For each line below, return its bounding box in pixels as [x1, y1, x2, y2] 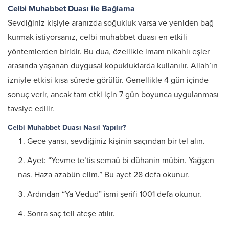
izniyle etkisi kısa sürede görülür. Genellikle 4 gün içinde [8, 75, 209, 85]
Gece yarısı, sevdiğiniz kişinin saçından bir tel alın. [27, 136, 205, 146]
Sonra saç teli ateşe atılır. [27, 209, 115, 219]
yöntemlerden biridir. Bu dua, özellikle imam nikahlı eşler [8, 47, 210, 57]
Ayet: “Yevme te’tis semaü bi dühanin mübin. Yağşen [27, 155, 214, 166]
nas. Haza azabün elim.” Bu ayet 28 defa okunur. [18, 170, 189, 180]
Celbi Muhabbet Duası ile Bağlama [8, 4, 135, 14]
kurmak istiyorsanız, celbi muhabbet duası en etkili [8, 32, 187, 42]
